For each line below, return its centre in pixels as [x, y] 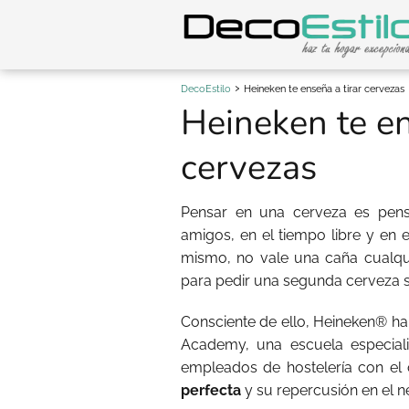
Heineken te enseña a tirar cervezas [324, 89]
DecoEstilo [206, 89]
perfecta [211, 390]
